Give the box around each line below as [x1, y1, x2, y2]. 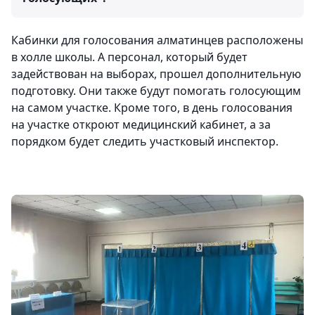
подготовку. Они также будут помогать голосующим [11, 82, 301, 98]
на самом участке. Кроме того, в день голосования [11, 99, 292, 115]
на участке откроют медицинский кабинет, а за [11, 116, 271, 132]
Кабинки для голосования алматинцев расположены [11, 32, 303, 48]
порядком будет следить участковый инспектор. [11, 133, 278, 149]
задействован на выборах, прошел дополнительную [11, 65, 301, 82]
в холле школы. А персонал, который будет [11, 49, 247, 65]
